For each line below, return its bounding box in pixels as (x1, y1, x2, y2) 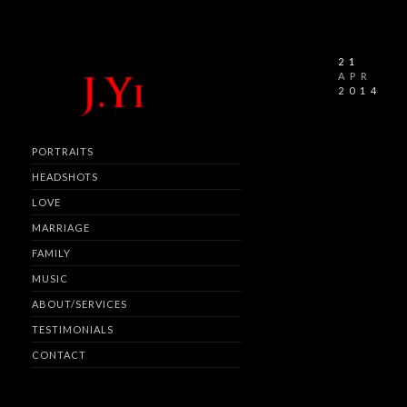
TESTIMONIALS (32, 323, 114, 336)
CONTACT (32, 349, 86, 362)
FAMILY (32, 247, 71, 260)
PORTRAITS (32, 145, 94, 158)
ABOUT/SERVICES (32, 298, 127, 311)
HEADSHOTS (32, 171, 98, 184)
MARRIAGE (32, 222, 90, 234)
